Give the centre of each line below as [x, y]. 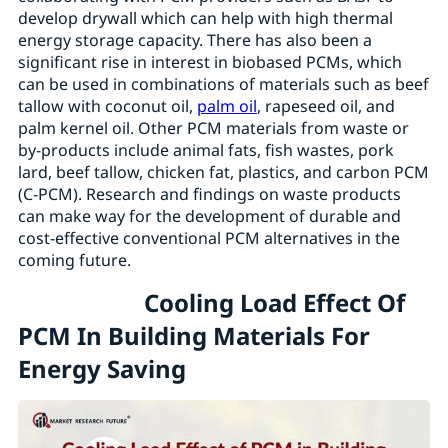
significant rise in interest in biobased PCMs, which [209, 62]
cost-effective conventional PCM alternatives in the [208, 238]
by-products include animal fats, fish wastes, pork [205, 150]
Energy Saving [101, 368]
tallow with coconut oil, [107, 106]
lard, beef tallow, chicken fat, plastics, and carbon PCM [223, 172]
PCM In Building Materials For [193, 335]
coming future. [74, 260]
